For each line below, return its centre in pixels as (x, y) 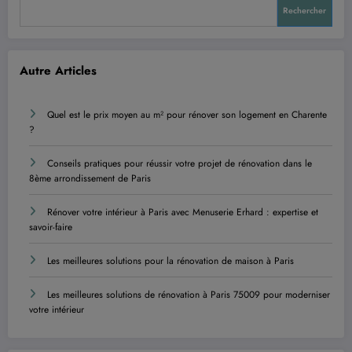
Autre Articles (58, 71)
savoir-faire (51, 227)
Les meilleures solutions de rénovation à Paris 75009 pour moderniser (189, 294)
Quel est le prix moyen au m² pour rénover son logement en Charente (187, 114)
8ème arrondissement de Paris (90, 178)
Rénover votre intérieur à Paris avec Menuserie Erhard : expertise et (183, 212)
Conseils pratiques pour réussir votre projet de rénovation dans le (180, 163)
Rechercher (305, 11)
